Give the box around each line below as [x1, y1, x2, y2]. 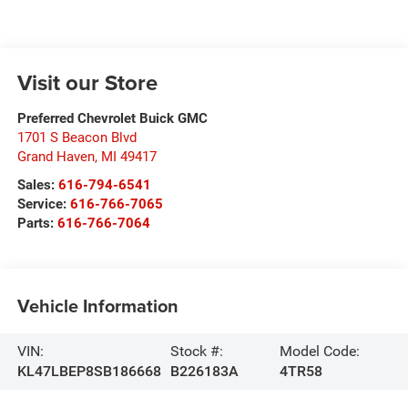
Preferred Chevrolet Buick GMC [16, 109, 208, 127]
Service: [16, 195, 70, 212]
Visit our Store [16, 66, 158, 98]
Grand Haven [16, 148, 95, 165]
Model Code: [280, 342, 361, 360]
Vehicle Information [16, 292, 178, 320]
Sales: [16, 176, 58, 193]
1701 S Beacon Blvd [16, 128, 137, 146]
